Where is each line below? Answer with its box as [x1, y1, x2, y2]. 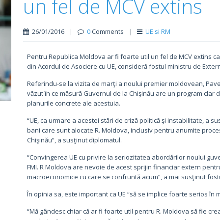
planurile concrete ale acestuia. [27, 99, 120, 108]
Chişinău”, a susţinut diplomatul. [27, 136, 122, 144]
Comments [90, 27, 124, 36]
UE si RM [145, 27, 170, 36]
